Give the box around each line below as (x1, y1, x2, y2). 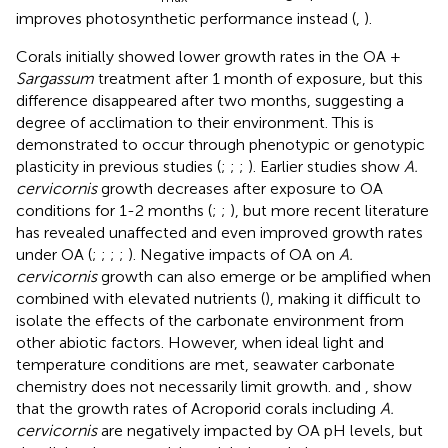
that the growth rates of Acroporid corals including (16, 399, 380, 419)
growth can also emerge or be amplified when (97, 267, 431, 287)
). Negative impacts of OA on (128, 245, 339, 265)
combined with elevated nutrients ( (16, 289, 265, 309)
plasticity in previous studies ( (16, 157, 221, 177)
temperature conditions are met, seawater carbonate (16, 355, 395, 375)
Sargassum (16, 69, 94, 89)
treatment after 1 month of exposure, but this (94, 69, 423, 89)
